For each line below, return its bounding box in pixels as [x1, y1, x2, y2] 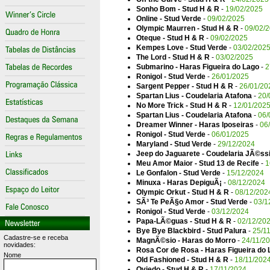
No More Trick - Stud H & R [136, 101, 227, 110]
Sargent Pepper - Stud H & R [136, 82, 233, 90]
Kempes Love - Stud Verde [136, 43, 227, 52]
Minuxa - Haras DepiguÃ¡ [136, 178, 222, 187]
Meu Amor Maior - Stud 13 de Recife [136, 159, 259, 168]
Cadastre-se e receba [4, 234, 68, 241]
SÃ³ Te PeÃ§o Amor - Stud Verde [136, 198, 248, 206]
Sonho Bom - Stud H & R [136, 5, 219, 13]
